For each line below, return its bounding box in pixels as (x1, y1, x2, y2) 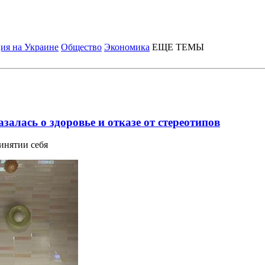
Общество (61, 42, 102, 52)
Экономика (104, 42, 150, 52)
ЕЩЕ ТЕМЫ (152, 42, 204, 52)
